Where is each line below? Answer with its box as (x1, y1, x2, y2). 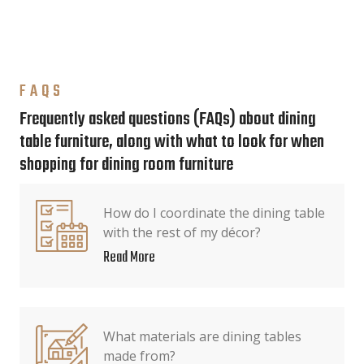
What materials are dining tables (103, 327, 301, 345)
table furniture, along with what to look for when (19, 129, 324, 156)
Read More (103, 246, 155, 270)
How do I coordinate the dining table (103, 204, 325, 222)
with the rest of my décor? (103, 223, 261, 241)
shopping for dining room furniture (19, 152, 233, 179)
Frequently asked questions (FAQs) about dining (19, 106, 316, 133)
